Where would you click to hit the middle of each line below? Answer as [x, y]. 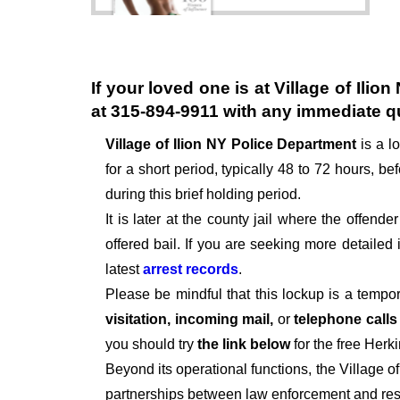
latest [124, 270]
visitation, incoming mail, [192, 320]
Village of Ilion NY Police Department [233, 145]
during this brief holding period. [203, 195]
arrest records [191, 270]
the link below [242, 345]
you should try [150, 345]
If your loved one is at [183, 88]
